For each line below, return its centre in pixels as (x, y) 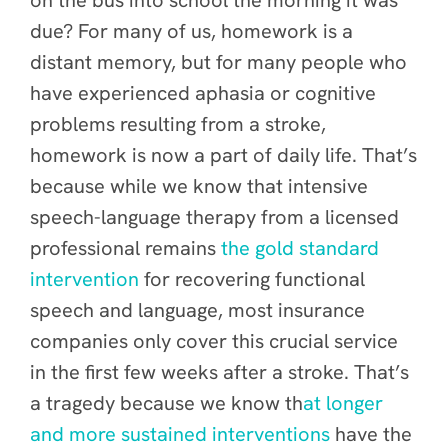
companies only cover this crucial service (214, 341)
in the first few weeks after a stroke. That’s (219, 372)
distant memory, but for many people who (218, 62)
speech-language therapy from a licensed (214, 217)
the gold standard (300, 248)
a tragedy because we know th (166, 403)
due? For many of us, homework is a (191, 31)
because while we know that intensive (199, 186)
